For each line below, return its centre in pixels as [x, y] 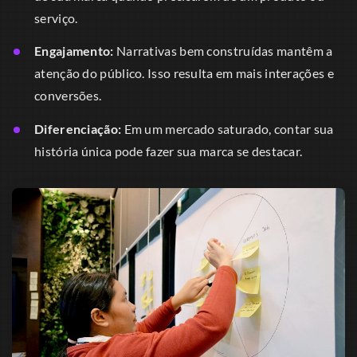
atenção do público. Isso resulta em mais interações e [184, 73]
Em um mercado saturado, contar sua [228, 128]
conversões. [68, 96]
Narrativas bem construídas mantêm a [223, 51]
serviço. [56, 18]
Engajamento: [74, 51]
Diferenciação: [78, 128]
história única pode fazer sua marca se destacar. [169, 151]
